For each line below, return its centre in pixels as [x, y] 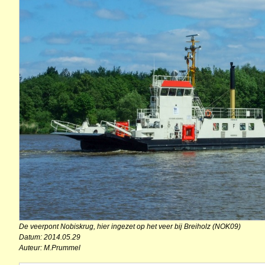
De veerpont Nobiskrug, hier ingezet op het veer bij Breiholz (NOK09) [130, 227]
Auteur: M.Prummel [50, 248]
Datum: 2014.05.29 [50, 237]
